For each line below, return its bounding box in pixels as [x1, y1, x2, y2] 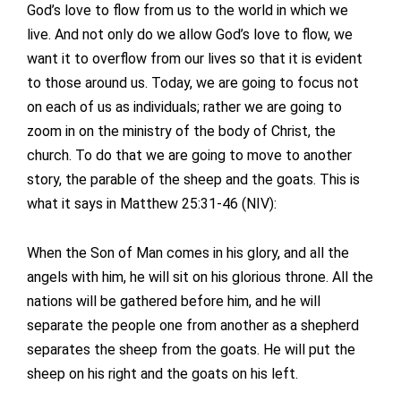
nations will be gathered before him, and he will [27, 293, 320, 311]
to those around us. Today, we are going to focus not [27, 74, 359, 92]
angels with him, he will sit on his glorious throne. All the [27, 269, 373, 286]
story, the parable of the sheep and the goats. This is [27, 171, 360, 189]
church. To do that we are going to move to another [27, 147, 352, 165]
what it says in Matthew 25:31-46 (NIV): [27, 195, 277, 213]
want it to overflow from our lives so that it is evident [27, 50, 363, 68]
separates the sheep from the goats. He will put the [27, 341, 355, 359]
